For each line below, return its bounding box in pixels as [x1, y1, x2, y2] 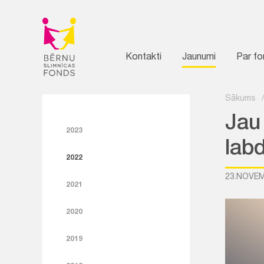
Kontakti [126, 53, 161, 62]
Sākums [225, 95, 256, 103]
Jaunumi [182, 53, 216, 62]
